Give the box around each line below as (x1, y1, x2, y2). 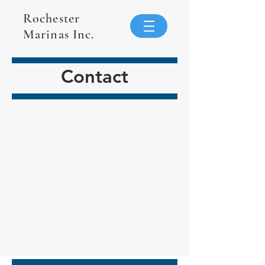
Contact (61, 66, 128, 88)
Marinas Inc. (23, 27, 95, 42)
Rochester (23, 11, 80, 26)
